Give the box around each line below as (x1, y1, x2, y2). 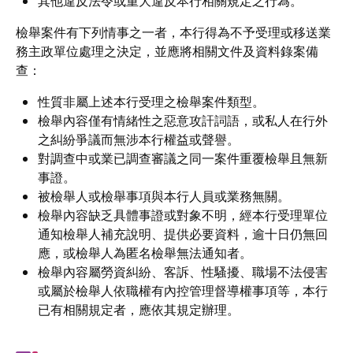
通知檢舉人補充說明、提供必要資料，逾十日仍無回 (38, 228, 328, 241)
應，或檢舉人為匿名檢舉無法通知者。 (38, 247, 252, 260)
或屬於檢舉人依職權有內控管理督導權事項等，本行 (38, 284, 328, 298)
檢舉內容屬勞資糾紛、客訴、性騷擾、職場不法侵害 (38, 266, 328, 279)
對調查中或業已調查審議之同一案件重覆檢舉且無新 (38, 152, 328, 165)
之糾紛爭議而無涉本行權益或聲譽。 (38, 133, 240, 147)
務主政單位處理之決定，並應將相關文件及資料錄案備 (16, 45, 318, 58)
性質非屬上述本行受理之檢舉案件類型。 (38, 95, 265, 109)
